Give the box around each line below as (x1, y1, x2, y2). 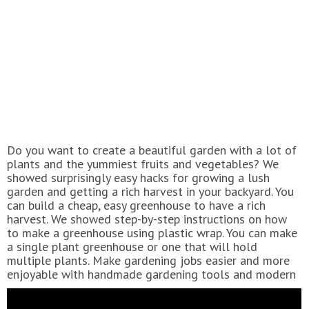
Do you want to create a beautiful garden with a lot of (7, 142, 297, 158)
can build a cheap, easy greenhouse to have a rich (7, 197, 266, 213)
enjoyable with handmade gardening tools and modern (7, 266, 296, 282)
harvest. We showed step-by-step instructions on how (7, 211, 287, 227)
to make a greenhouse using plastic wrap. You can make (7, 225, 297, 241)
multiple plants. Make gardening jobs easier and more (7, 252, 290, 268)
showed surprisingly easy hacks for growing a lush (7, 170, 270, 186)
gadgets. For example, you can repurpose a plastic (7, 280, 270, 296)
